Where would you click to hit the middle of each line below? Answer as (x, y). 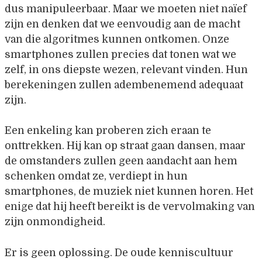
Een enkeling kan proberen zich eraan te (108, 131)
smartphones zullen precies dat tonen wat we (120, 55)
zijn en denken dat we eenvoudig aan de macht (123, 24)
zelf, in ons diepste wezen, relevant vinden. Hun (126, 70)
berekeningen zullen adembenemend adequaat (124, 85)
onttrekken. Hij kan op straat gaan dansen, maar (125, 146)
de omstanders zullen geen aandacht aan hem (121, 161)
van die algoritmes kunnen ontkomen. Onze (117, 39)
